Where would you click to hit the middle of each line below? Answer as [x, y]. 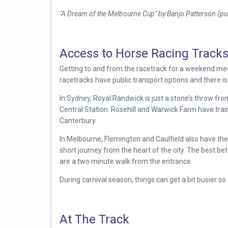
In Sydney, [76, 98]
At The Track [94, 219]
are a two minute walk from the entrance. [126, 162]
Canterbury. [78, 121]
